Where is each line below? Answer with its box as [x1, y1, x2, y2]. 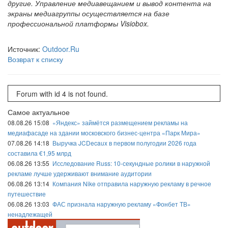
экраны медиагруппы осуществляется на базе [8, 8, 169, 18]
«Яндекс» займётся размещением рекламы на [52, 118, 188, 127]
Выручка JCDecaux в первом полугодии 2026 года [52, 138, 196, 148]
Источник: [8, 44, 42, 54]
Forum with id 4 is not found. [16, 88, 108, 99]
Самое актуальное [8, 107, 70, 118]
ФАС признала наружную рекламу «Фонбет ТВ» [52, 199, 191, 209]
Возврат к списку [8, 54, 63, 64]
